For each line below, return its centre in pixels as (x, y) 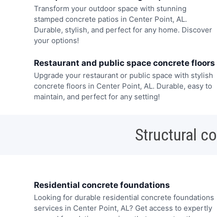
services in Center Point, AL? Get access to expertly (123, 208)
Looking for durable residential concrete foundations (124, 198)
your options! (56, 40)
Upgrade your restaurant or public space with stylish (123, 76)
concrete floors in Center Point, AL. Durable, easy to (123, 86)
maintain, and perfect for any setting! (97, 97)
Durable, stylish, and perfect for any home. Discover (123, 30)
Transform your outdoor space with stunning (110, 8)
